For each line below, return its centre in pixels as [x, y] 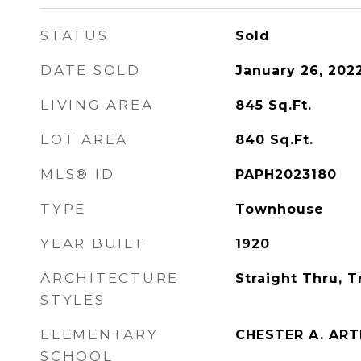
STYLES [73, 300]
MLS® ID [78, 174]
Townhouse [279, 209]
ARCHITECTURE [110, 278]
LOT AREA [84, 139]
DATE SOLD [91, 70]
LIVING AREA [97, 105]
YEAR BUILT [93, 243]
